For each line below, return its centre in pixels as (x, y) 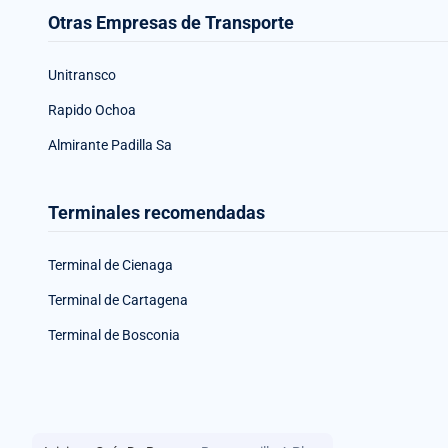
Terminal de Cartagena (118, 299)
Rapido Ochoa (92, 109)
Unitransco (82, 74)
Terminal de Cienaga (110, 264)
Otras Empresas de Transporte (171, 22)
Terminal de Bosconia (114, 334)
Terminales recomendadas (156, 212)
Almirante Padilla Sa (110, 144)
